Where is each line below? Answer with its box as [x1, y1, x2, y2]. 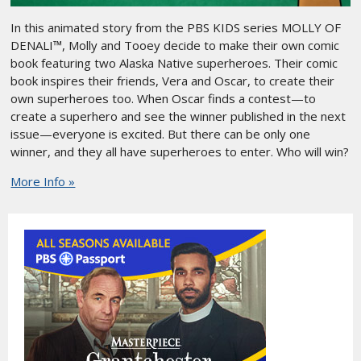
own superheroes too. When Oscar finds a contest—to [10, 90, 317, 107]
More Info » [10, 173, 76, 190]
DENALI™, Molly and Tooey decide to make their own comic [10, 37, 340, 54]
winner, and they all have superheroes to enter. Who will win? [10, 143, 350, 160]
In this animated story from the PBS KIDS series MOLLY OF [10, 19, 342, 36]
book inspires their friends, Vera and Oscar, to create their [10, 73, 335, 89]
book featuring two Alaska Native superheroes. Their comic [10, 55, 338, 72]
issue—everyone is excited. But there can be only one [10, 126, 311, 143]
